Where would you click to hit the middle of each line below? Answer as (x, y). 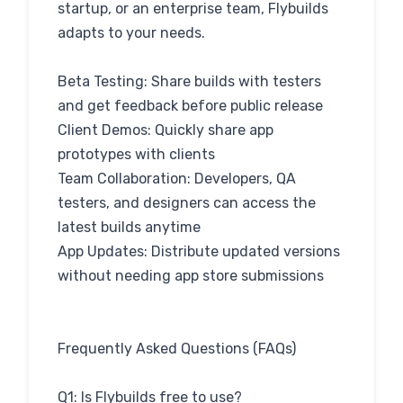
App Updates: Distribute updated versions (199, 251)
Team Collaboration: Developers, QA (177, 179)
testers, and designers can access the (187, 203)
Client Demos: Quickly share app (166, 130)
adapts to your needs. (131, 33)
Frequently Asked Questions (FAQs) (177, 349)
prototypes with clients (136, 154)
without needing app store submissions (191, 276)
